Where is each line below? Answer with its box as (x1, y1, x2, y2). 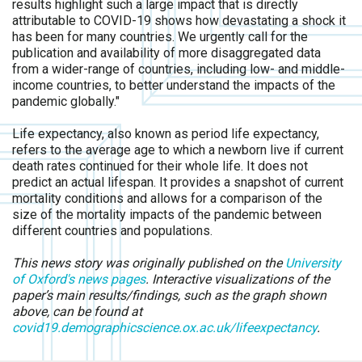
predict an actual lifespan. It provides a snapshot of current (12, 175, 343, 190)
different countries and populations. (12, 223, 213, 238)
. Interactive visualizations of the (145, 271, 330, 287)
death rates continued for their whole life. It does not (12, 158, 308, 174)
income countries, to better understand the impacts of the (12, 78, 335, 93)
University (285, 255, 341, 271)
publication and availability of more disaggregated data (12, 45, 321, 61)
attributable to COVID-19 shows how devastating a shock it (12, 13, 346, 28)
